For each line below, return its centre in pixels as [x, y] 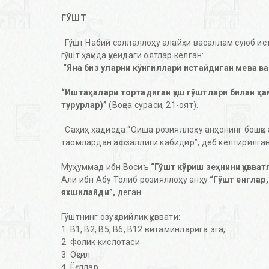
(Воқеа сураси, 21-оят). [153, 105]
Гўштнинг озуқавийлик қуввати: [121, 217]
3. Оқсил [76, 255]
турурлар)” [84, 105]
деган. [130, 192]
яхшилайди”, [89, 192]
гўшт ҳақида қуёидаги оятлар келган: [133, 56]
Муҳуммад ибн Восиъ [106, 167]
